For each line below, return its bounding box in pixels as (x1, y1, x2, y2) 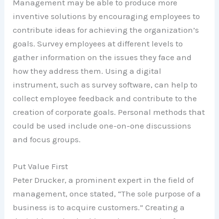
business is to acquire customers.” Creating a (13, 202, 185, 213)
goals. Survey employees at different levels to (13, 38, 183, 48)
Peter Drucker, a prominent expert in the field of (13, 175, 194, 185)
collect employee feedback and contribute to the (13, 93, 197, 103)
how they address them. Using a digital (13, 66, 162, 76)
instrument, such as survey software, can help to (13, 79, 198, 89)
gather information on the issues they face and (13, 52, 192, 62)
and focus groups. (13, 134, 81, 144)
